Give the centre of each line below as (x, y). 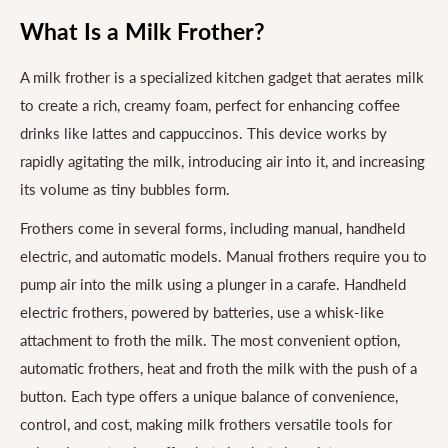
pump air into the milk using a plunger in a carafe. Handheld (213, 283)
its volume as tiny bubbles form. (125, 189)
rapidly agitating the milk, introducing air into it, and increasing (222, 161)
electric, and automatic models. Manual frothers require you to (223, 255)
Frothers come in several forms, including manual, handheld (212, 227)
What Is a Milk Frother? (142, 31)
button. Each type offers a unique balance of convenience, (209, 395)
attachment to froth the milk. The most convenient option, (210, 339)
